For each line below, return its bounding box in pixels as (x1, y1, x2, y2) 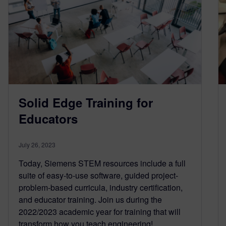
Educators (19, 109, 78, 127)
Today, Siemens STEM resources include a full (19, 157, 186, 169)
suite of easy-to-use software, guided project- (19, 169, 178, 181)
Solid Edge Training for (19, 93, 153, 111)
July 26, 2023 (19, 140, 55, 149)
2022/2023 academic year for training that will (19, 205, 181, 217)
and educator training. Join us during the (19, 193, 162, 205)
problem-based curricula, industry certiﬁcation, (19, 181, 183, 193)
